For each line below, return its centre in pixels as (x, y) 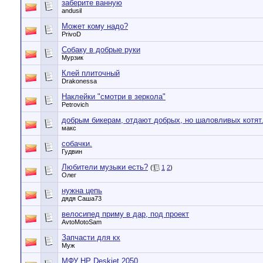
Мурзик (73, 58)
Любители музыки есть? (105, 167)
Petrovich (75, 104)
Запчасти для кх (91, 237)
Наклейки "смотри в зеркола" (114, 97)
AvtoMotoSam (82, 222)
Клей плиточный (91, 73)
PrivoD (71, 34)
